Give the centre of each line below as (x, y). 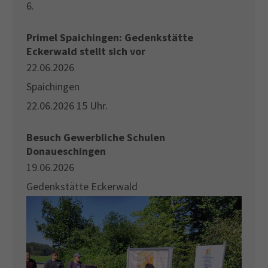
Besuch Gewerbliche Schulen (96, 138)
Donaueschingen (66, 151)
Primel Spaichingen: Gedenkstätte (110, 38)
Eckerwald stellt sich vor (86, 51)
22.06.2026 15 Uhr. (67, 106)
